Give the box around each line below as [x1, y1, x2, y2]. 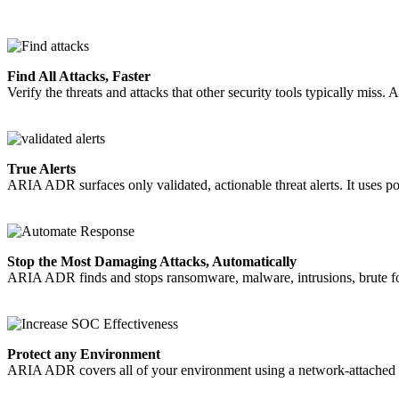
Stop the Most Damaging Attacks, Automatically [7, 253, 297, 269]
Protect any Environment [7, 346, 160, 362]
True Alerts [7, 160, 76, 176]
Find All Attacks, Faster [7, 68, 151, 84]
